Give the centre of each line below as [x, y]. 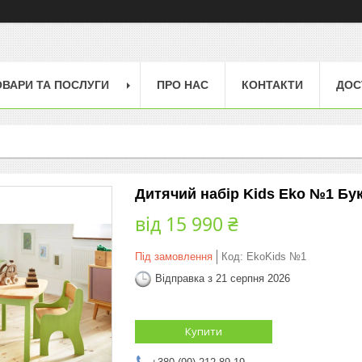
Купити [204, 331]
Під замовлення [174, 256]
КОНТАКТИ [272, 84]
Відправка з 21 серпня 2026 [223, 279]
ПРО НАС [183, 84]
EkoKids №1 [276, 256]
